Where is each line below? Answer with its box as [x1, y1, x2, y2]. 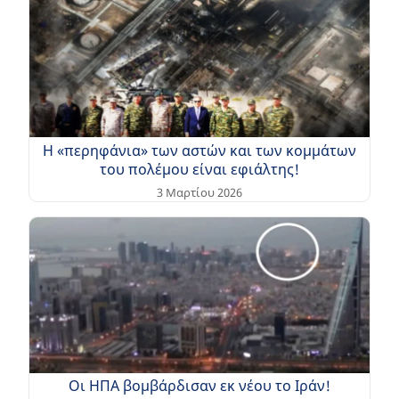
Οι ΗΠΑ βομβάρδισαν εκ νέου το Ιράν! [69, 376, 330, 396]
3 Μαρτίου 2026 [157, 183, 242, 200]
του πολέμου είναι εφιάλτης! [100, 159, 299, 179]
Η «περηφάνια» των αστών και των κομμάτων [43, 140, 356, 160]
